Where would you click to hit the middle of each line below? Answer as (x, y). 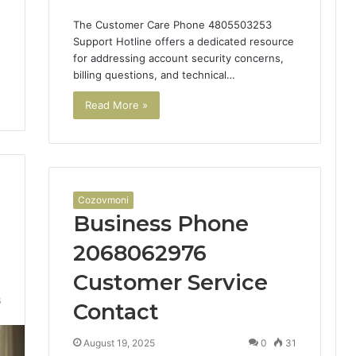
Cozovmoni (103, 199)
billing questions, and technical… (154, 75)
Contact (116, 311)
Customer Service (170, 282)
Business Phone (161, 223)
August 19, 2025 (119, 342)
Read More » (116, 105)
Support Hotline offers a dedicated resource (183, 42)
